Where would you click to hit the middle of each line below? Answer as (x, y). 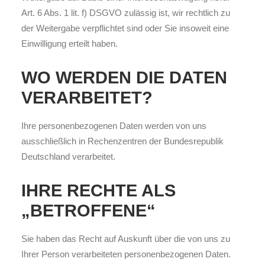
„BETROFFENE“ (88, 211)
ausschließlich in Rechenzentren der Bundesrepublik (122, 141)
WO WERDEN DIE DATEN (124, 77)
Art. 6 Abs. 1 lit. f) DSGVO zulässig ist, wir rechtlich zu (126, 13)
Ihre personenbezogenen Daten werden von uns (114, 126)
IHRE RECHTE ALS (98, 190)
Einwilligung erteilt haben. (70, 43)
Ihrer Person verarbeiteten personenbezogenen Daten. (126, 254)
